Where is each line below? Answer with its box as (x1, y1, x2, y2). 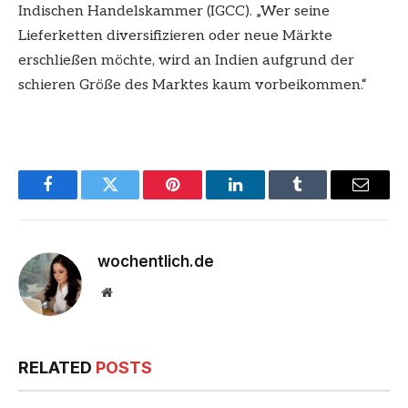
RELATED (18, 357, 96, 377)
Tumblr (296, 189, 345, 207)
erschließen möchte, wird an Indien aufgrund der (18, 52, 354, 70)
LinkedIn (233, 189, 294, 207)
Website (111, 284, 152, 298)
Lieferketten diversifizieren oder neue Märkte (18, 27, 332, 46)
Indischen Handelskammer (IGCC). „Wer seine (18, 3, 330, 21)
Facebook (46, 189, 110, 207)
